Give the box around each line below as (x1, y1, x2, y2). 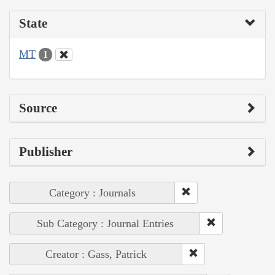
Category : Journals (49, 187, 136, 199)
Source (19, 101, 57, 116)
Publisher (19, 144, 72, 160)
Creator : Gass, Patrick (45, 248, 147, 261)
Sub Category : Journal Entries (36, 217, 174, 230)
